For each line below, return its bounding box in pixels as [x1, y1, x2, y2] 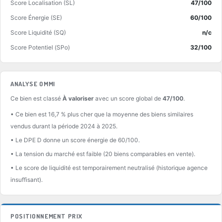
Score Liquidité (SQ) [10, 28, 66, 36]
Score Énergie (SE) [10, 13, 62, 21]
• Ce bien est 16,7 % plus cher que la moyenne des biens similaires [10, 110, 193, 118]
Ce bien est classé [10, 94, 62, 102]
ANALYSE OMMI [10, 79, 55, 88]
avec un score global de [94, 94, 163, 102]
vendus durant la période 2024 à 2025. [10, 122, 117, 130]
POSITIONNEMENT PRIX [10, 212, 82, 220]
